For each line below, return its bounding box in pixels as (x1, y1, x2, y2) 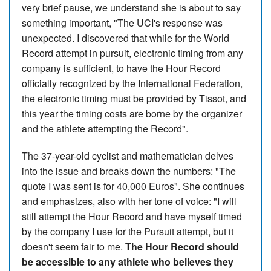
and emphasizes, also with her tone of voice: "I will (22, 194, 237, 208)
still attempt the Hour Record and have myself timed (22, 209, 242, 223)
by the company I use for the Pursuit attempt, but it (22, 224, 233, 238)
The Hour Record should (125, 239, 239, 253)
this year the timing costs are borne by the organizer (22, 106, 242, 120)
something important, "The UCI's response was (22, 15, 223, 30)
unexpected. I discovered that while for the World (22, 30, 229, 45)
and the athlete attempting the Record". (22, 121, 188, 135)
